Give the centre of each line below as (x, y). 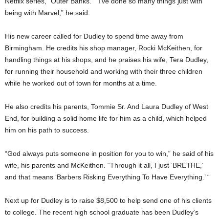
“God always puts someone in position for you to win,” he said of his (109, 153)
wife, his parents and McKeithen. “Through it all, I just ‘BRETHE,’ (104, 165)
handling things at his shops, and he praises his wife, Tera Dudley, (107, 59)
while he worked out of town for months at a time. (81, 83)
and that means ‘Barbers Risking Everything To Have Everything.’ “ (107, 177)
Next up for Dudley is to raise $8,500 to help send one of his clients (108, 200)
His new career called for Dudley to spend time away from (94, 36)
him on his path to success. (47, 130)
